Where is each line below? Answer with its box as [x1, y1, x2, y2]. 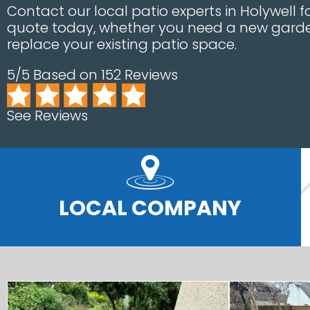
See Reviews [7, 105, 88, 125]
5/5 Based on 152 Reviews [7, 65, 178, 84]
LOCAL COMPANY [59, 194, 242, 223]
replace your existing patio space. [7, 35, 237, 54]
